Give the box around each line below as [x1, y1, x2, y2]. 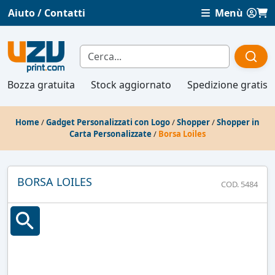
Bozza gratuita [7, 77, 75, 91]
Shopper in [217, 116, 260, 128]
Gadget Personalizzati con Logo [46, 116, 170, 128]
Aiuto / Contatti [8, 6, 85, 20]
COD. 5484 [221, 178, 258, 190]
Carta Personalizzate [69, 128, 152, 139]
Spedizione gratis [187, 77, 268, 91]
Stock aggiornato [91, 77, 171, 91]
